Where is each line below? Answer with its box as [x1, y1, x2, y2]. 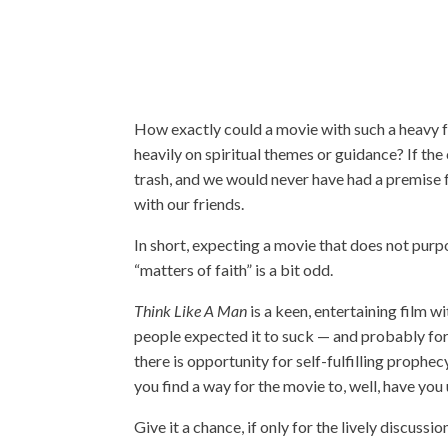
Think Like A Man [134, 301, 248, 321]
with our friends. [134, 194, 245, 214]
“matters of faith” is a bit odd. [134, 260, 334, 280]
